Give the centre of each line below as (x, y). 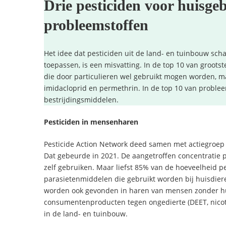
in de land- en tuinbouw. (86, 213)
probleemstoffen (96, 25)
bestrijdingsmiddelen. (81, 99)
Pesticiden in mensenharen (91, 122)
